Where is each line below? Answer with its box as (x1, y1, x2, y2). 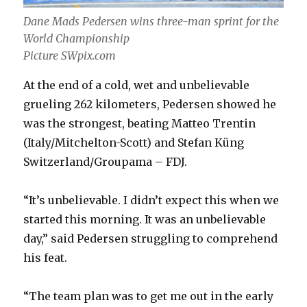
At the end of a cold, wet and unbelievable (23, 78, 250, 93)
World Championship (23, 32, 130, 46)
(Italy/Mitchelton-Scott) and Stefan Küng (23, 136, 245, 150)
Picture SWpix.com (23, 49, 116, 63)
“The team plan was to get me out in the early (23, 289, 274, 304)
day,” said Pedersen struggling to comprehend (23, 232, 278, 246)
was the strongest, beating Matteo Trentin (23, 116, 256, 131)
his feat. (23, 251, 68, 265)
